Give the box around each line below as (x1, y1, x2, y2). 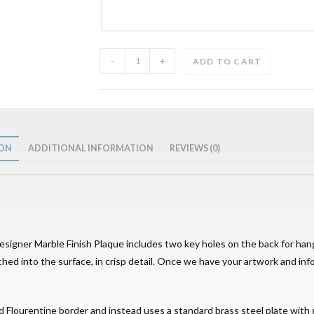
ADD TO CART (193, 55, 262, 67)
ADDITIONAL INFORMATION (28, 142, 153, 153)
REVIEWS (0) (170, 142, 220, 153)
